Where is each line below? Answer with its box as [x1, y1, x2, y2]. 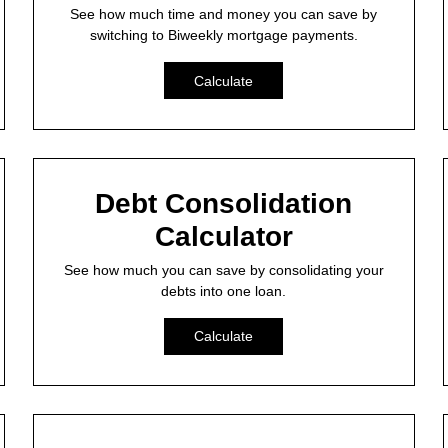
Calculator [154, 220, 293, 252]
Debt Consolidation [95, 187, 353, 219]
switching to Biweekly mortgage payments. [89, 27, 358, 44]
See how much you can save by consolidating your [63, 261, 384, 278]
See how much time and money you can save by [70, 6, 378, 23]
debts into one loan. [161, 282, 287, 299]
